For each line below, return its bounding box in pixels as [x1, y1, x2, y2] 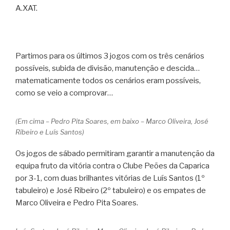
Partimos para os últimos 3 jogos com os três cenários [15, 51, 204, 61]
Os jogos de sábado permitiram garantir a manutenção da [15, 149, 215, 159]
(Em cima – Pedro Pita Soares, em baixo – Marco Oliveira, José [15, 117, 208, 125]
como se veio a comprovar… [15, 88, 113, 98]
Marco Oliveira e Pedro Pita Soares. [15, 198, 138, 208]
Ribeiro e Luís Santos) [15, 127, 84, 136]
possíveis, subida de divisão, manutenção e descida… [15, 63, 200, 73]
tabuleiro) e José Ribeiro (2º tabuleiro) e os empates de [15, 186, 206, 196]
